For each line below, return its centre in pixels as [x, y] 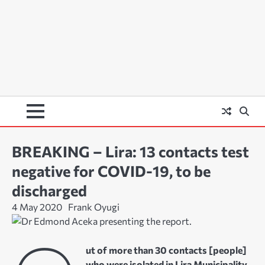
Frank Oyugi [94, 207]
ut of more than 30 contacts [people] [166, 250]
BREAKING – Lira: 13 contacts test [130, 151]
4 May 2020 [37, 207]
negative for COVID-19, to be [111, 171]
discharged [49, 190]
